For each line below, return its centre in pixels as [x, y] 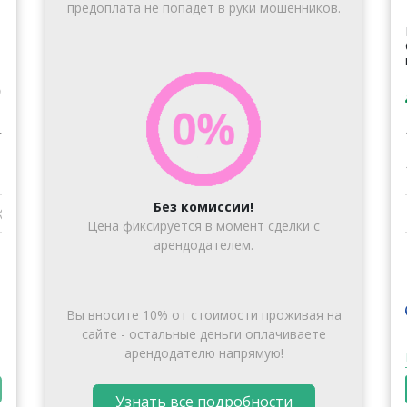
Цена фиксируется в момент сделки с [203, 226]
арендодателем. [203, 245]
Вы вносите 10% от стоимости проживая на [203, 315]
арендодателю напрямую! [203, 353]
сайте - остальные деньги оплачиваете [203, 334]
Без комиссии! [203, 207]
